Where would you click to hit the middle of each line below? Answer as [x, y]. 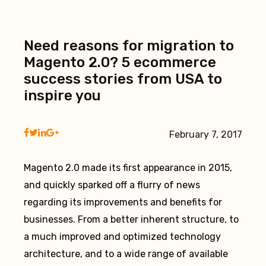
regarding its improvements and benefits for [123, 202]
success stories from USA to [123, 79]
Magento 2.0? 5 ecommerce [120, 62]
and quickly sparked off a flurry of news [112, 185]
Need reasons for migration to [129, 46]
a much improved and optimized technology [122, 237]
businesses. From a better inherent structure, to [131, 219]
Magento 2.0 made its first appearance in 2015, [128, 168]
